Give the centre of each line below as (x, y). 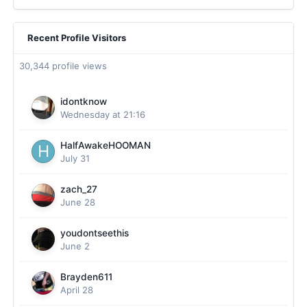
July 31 (75, 158)
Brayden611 (86, 277)
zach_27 (79, 189)
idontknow (84, 101)
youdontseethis (95, 233)
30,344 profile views (63, 66)
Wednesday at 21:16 (103, 114)
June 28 (78, 202)
